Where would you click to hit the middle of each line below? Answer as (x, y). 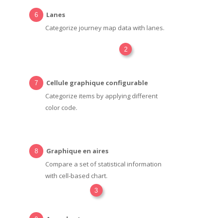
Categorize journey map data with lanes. (105, 27)
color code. (61, 107)
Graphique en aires (78, 151)
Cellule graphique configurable (97, 83)
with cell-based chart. (76, 175)
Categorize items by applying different (101, 96)
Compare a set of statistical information (103, 164)
